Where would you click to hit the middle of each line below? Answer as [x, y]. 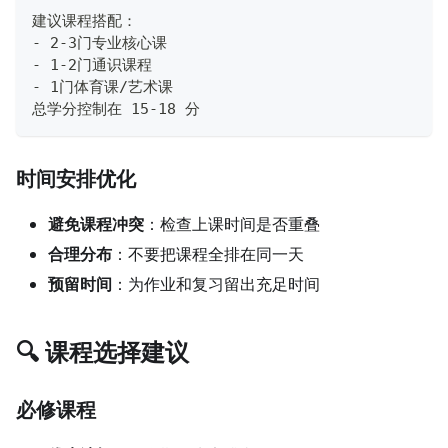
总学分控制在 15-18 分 [116, 108]
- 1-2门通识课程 [92, 64]
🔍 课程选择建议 [102, 351]
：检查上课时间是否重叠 [232, 223]
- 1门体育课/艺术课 [102, 86]
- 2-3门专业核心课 [99, 42]
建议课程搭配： [84, 20]
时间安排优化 [76, 178]
